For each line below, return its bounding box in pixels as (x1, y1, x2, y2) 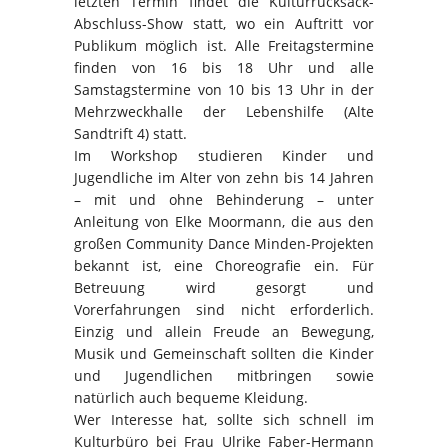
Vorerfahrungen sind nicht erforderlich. (74, 299, 374, 319)
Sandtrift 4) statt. (74, 123, 187, 143)
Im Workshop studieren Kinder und (74, 145, 374, 165)
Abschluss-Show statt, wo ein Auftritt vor (74, 13, 374, 33)
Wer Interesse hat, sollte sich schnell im (74, 409, 374, 429)
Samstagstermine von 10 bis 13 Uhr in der (74, 79, 374, 99)
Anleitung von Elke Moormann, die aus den (74, 211, 374, 231)
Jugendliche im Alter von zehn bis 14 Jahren (74, 167, 374, 187)
